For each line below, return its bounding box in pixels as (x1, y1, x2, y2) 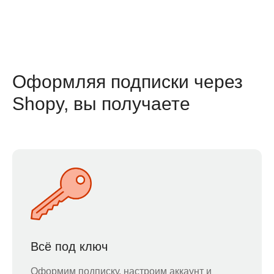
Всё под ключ (31, 239, 108, 253)
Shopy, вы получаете (12, 93, 190, 114)
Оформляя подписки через (12, 71, 243, 92)
